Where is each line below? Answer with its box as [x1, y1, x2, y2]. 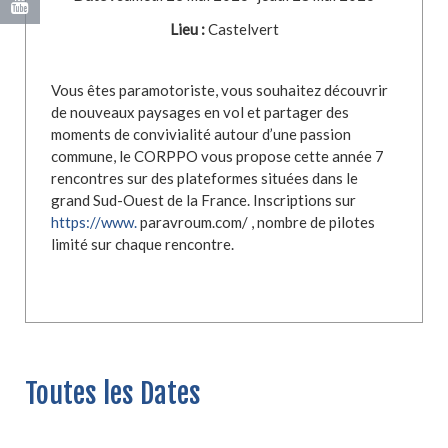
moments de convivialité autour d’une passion [51, 124, 351, 143]
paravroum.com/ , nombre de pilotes [137, 212, 375, 231]
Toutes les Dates [25, 375, 201, 411]
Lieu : [169, 19, 205, 38]
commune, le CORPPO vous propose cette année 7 [51, 146, 384, 165]
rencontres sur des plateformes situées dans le [51, 168, 358, 187]
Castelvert [204, 19, 279, 38]
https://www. [51, 212, 137, 231]
